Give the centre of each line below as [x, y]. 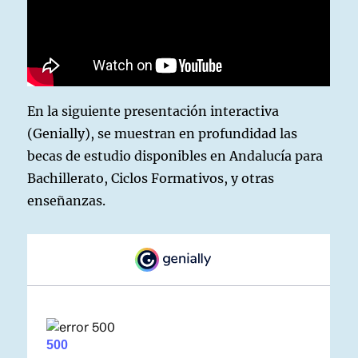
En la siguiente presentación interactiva [153, 111]
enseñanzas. [67, 200]
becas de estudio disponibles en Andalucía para [175, 155]
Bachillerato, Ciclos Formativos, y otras [151, 178]
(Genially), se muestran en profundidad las [163, 133]
